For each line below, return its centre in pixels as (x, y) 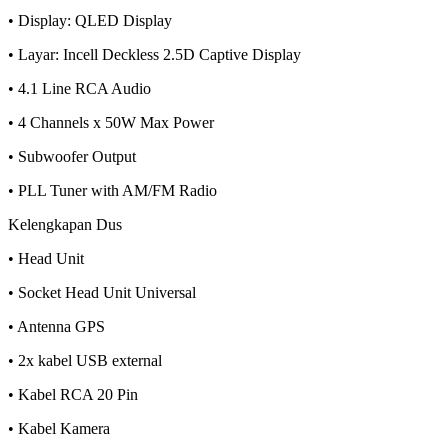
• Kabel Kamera (59, 428)
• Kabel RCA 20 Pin (73, 394)
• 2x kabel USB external (85, 360)
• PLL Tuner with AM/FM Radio (112, 190)
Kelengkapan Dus (65, 224)
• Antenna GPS (56, 326)
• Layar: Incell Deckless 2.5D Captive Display (154, 54)
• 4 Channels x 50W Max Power (111, 122)
